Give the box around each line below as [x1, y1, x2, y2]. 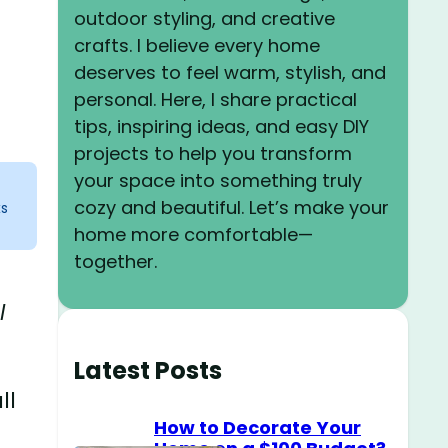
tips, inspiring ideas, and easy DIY [74, 113, 369, 139]
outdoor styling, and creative [74, 5, 335, 31]
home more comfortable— [74, 221, 313, 247]
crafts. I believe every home [74, 32, 320, 58]
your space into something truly [74, 167, 362, 193]
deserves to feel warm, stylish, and [74, 59, 386, 85]
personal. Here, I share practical [74, 86, 357, 112]
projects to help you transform [74, 140, 352, 166]
